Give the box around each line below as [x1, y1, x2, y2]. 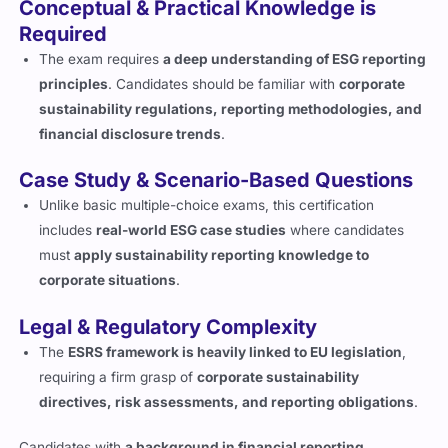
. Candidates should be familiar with [108, 75, 340, 92]
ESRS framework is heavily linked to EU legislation [68, 343, 403, 360]
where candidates [286, 221, 405, 238]
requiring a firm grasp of [39, 368, 198, 385]
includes [39, 221, 97, 238]
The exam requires [39, 50, 164, 67]
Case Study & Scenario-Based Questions [19, 167, 414, 192]
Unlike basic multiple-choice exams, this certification [39, 196, 375, 213]
